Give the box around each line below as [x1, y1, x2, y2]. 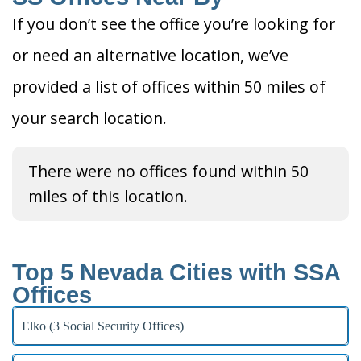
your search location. [12, 107, 167, 130]
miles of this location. [28, 185, 188, 208]
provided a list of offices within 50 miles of [12, 76, 326, 98]
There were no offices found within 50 [28, 160, 309, 183]
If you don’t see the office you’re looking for [12, 13, 335, 35]
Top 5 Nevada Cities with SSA [12, 259, 340, 286]
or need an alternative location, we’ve [12, 44, 288, 67]
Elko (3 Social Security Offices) [22, 319, 184, 334]
